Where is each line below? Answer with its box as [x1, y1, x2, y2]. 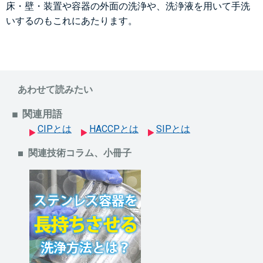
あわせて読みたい [18, 84, 93, 95]
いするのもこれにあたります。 [6, 15, 137, 26]
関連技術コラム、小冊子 [28, 147, 131, 159]
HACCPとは [89, 123, 139, 134]
